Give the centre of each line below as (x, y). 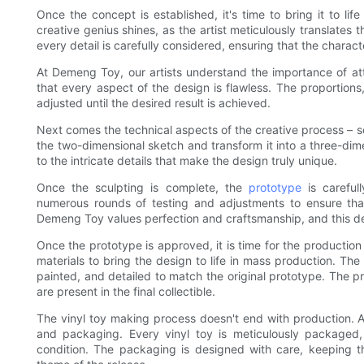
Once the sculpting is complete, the (143, 188)
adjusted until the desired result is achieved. (154, 103)
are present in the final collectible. (126, 292)
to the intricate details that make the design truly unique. (187, 161)
